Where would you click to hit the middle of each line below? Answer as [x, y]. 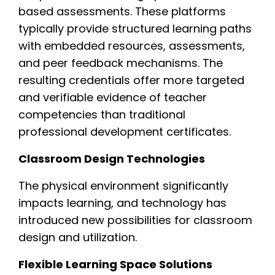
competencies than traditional [102, 114]
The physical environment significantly [123, 185]
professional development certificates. [125, 131]
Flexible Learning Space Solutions [115, 264]
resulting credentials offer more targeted [131, 80]
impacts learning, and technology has [122, 203]
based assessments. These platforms [122, 11]
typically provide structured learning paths [135, 28]
